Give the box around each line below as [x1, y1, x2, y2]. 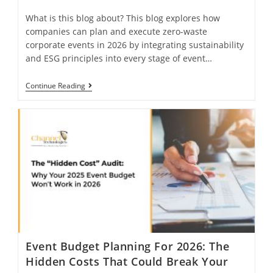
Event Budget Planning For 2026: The [26, 238, 230, 253]
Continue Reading [26, 80, 86, 91]
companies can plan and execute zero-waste [26, 25, 208, 37]
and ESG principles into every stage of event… [26, 52, 213, 64]
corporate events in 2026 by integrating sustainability [26, 38, 244, 51]
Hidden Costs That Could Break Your [26, 253, 229, 269]
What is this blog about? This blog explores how [26, 12, 221, 24]
